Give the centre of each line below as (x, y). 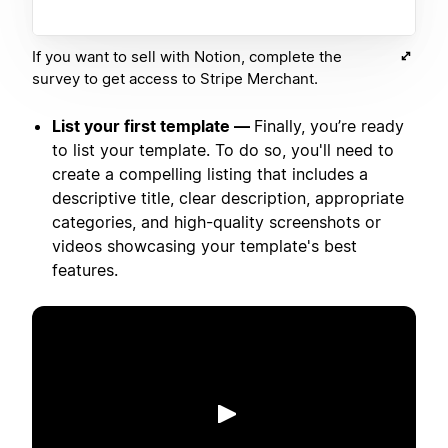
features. (85, 269)
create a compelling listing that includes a (210, 173)
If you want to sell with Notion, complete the (187, 56)
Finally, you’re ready (329, 125)
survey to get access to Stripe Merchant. (175, 78)
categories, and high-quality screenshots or (216, 221)
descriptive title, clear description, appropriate (228, 197)
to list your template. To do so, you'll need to (223, 149)
